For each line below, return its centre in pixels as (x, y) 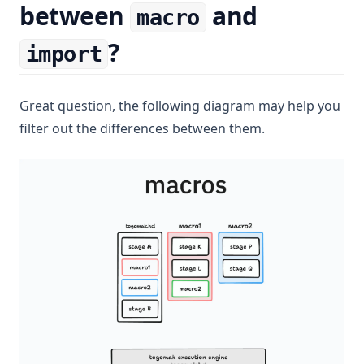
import (64, 54)
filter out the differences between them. (142, 128)
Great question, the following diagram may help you (180, 106)
